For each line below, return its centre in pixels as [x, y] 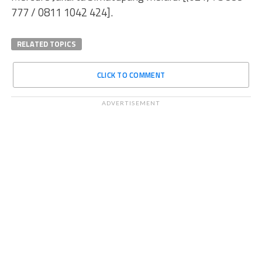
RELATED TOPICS [46, 44]
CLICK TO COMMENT [131, 75]
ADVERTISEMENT [131, 103]
